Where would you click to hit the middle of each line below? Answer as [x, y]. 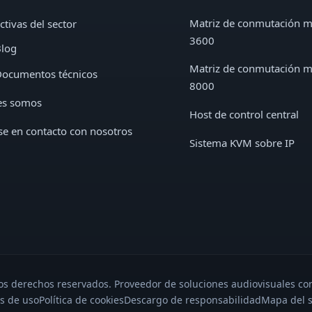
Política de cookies [81, 299]
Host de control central [244, 114]
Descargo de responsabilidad [193, 299]
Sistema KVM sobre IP [242, 142]
